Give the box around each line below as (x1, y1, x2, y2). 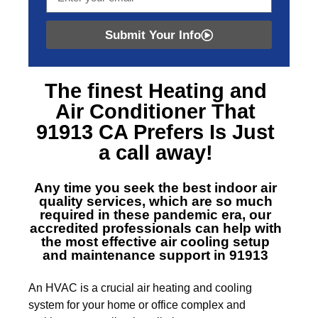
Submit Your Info (105, 28, 201, 42)
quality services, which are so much (38, 194, 273, 209)
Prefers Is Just (133, 121, 275, 143)
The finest (44, 79, 148, 102)
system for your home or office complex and (28, 299, 246, 311)
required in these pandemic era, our (40, 207, 271, 222)
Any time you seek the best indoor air (34, 180, 277, 195)
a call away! (98, 141, 213, 164)
